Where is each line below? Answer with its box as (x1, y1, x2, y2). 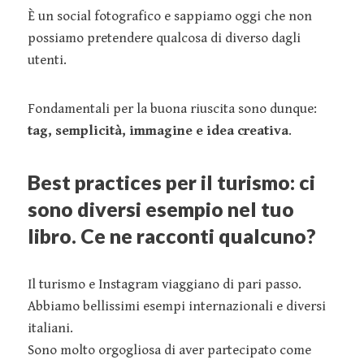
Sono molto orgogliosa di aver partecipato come (28, 341, 311, 358)
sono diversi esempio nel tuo (28, 196, 294, 221)
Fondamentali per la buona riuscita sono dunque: (28, 100, 317, 117)
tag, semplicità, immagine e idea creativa (28, 122, 288, 139)
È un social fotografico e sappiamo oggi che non (28, 7, 312, 24)
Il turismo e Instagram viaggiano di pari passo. (28, 275, 301, 292)
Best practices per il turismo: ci (28, 169, 315, 194)
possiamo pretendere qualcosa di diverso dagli (28, 29, 301, 46)
